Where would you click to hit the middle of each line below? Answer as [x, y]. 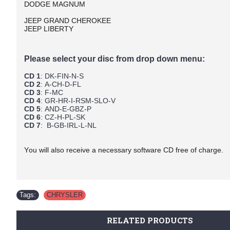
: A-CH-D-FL [61, 84]
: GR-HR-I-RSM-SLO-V [78, 101]
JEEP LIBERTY [49, 29]
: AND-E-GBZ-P [66, 109]
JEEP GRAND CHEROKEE [68, 21]
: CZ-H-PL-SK [63, 117]
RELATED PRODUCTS [150, 220]
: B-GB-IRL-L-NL [69, 125]
